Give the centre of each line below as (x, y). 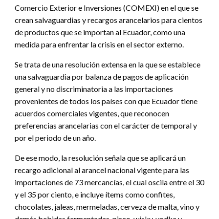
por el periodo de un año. (55, 137)
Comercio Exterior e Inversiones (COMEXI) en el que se (107, 7)
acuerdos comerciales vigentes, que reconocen (92, 113)
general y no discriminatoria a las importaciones (94, 88)
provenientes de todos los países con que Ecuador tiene (106, 101)
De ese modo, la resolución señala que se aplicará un (100, 157)
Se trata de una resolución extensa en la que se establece (108, 64)
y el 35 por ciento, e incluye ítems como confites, (95, 194)
